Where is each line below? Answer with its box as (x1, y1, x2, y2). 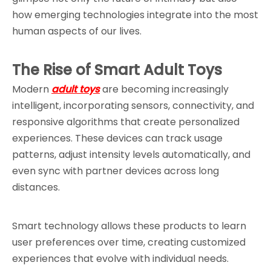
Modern (12, 82, 51, 96)
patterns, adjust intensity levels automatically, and (12, 148, 250, 162)
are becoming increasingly (100, 82, 229, 96)
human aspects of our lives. (12, 24, 142, 38)
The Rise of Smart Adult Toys (12, 60, 222, 80)
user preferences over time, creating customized (12, 235, 246, 249)
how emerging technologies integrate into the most (12, 8, 258, 22)
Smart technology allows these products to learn (12, 219, 246, 233)
